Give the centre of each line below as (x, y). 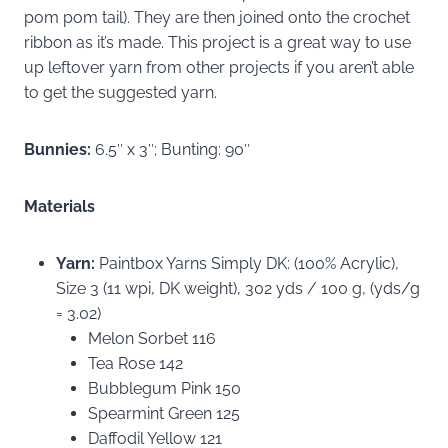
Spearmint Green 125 (164, 413)
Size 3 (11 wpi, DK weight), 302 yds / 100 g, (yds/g (238, 288)
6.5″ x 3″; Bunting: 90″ (170, 149)
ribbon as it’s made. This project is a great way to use (217, 42)
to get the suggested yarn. (120, 92)
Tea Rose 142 (135, 363)
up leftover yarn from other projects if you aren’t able (219, 67)
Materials (59, 206)
